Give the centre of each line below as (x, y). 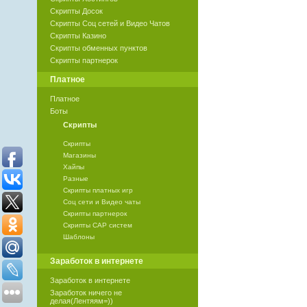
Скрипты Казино (78, 36)
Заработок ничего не (86, 293)
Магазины (79, 156)
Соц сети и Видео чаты (101, 202)
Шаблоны (78, 237)
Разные (75, 179)
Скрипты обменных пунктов (98, 48)
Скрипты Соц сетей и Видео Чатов (110, 24)
